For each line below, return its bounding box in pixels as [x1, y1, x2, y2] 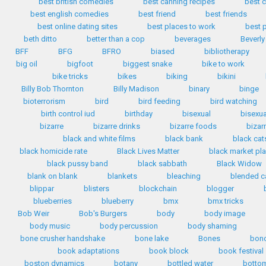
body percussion [100, 221, 158, 230]
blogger [206, 184, 234, 193]
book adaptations [57, 246, 119, 255]
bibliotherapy [204, 47, 249, 56]
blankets [107, 172, 137, 180]
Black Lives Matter [116, 147, 179, 156]
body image [204, 209, 245, 218]
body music [30, 221, 70, 230]
